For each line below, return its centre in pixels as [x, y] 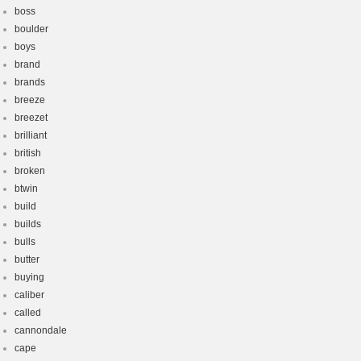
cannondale [41, 330]
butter [27, 259]
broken [30, 171]
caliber [29, 295]
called [28, 313]
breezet [31, 118]
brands [30, 82]
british [28, 153]
